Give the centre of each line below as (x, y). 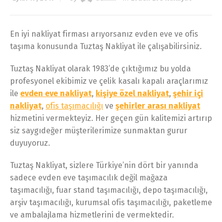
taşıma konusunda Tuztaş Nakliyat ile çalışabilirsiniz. (106, 46)
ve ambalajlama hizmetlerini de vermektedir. (92, 215)
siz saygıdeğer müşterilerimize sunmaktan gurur (99, 130)
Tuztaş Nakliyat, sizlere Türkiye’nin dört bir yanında (104, 165)
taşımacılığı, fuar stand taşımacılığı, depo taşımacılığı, (109, 190)
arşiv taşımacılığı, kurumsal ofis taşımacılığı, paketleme (111, 202)
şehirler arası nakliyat (158, 106)
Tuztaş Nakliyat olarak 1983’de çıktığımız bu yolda (100, 68)
